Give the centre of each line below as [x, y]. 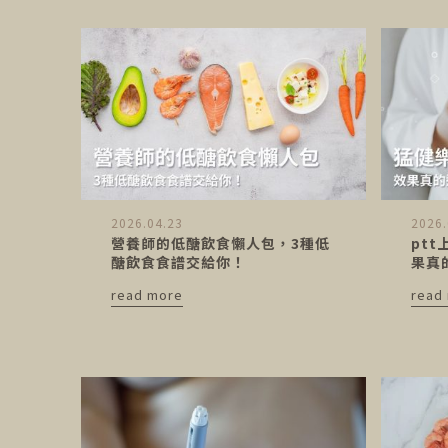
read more [146, 294]
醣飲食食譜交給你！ [178, 261]
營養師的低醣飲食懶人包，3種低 [220, 242]
